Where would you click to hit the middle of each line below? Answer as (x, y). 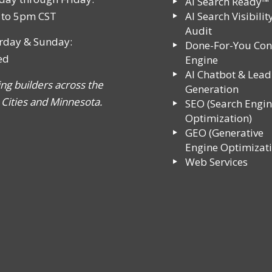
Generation (212, 89)
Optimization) (219, 118)
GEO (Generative (225, 133)
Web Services (217, 162)
